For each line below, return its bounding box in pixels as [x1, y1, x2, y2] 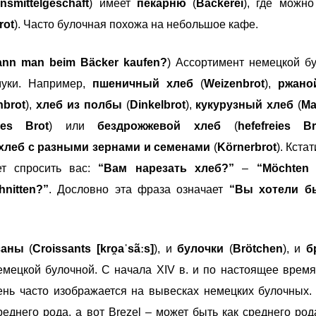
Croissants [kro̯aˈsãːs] [32, 242, 154, 255]
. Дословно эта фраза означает [48, 183, 224, 195]
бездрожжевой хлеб [97, 119, 234, 132]
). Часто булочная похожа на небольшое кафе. [14, 18, 261, 30]
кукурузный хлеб [195, 98, 294, 111]
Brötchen [232, 242, 283, 255]
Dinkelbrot [129, 98, 186, 111]
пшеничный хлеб [92, 77, 193, 90]
